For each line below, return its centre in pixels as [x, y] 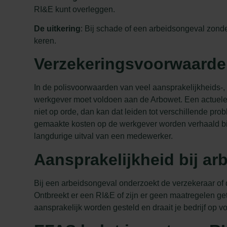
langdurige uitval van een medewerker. [104, 136]
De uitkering [58, 28]
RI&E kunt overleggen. [75, 9]
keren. [45, 41]
